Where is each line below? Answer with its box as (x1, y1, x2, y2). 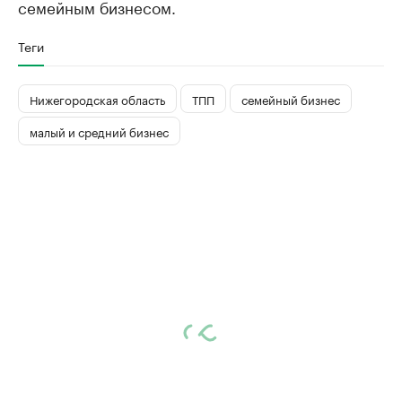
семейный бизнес (241, 89, 340, 108)
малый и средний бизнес (30, 121, 169, 140)
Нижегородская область (30, 89, 165, 108)
